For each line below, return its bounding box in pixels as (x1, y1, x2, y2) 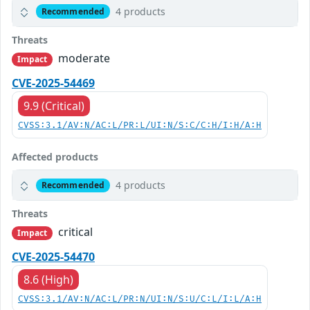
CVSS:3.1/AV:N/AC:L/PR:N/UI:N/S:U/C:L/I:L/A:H (18, 294, 262, 305)
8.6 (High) (24, 272, 73, 288)
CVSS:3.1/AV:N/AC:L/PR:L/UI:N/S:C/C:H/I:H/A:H (18, 120, 262, 131)
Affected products (12, 150, 98, 164)
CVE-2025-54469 (12, 75, 95, 91)
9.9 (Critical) (24, 98, 84, 114)
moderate (55, 51, 111, 66)
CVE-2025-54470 (12, 249, 95, 265)
